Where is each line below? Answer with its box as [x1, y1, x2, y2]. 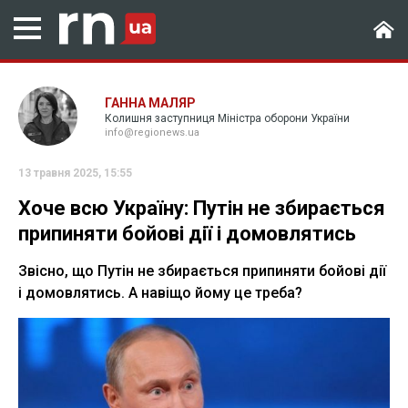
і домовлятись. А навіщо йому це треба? [18, 284, 302, 301]
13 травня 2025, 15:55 [18, 167, 132, 179]
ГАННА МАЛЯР [105, 96, 196, 110]
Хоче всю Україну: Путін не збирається [18, 197, 385, 219]
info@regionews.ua [105, 127, 199, 138]
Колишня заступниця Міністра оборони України [105, 112, 350, 125]
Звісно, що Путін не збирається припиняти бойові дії [18, 262, 386, 280]
